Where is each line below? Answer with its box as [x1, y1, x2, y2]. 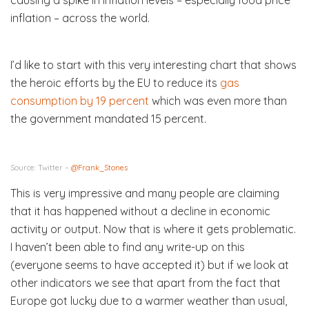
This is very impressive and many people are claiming [10, 186, 279, 200]
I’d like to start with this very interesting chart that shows [10, 57, 297, 72]
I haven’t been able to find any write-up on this [10, 239, 245, 254]
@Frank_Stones [71, 162, 128, 172]
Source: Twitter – [10, 162, 71, 172]
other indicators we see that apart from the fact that [10, 275, 281, 290]
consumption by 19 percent [10, 93, 149, 108]
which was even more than [149, 93, 287, 108]
